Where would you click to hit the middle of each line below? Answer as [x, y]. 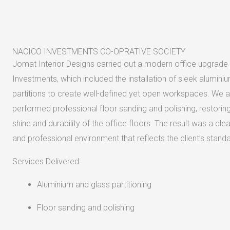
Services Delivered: [46, 161]
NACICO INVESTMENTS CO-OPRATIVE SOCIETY [99, 51]
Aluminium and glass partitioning [94, 184]
